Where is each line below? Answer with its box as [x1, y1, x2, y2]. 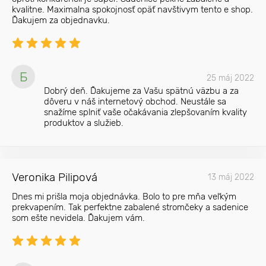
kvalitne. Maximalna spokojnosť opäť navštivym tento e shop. [12, 4, 253, 15]
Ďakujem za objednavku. [12, 15, 110, 26]
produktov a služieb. [44, 118, 123, 128]
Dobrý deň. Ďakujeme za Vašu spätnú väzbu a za [44, 85, 239, 96]
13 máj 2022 [208, 172, 254, 182]
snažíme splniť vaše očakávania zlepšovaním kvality [44, 107, 247, 118]
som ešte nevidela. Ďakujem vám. [12, 213, 145, 223]
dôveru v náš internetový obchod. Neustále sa [44, 96, 226, 107]
